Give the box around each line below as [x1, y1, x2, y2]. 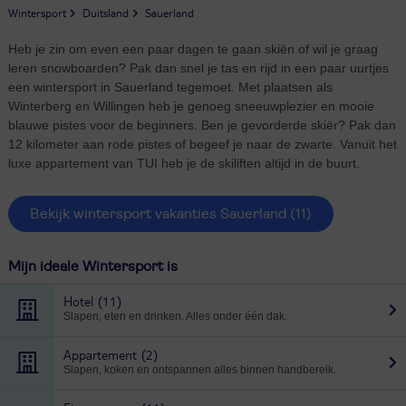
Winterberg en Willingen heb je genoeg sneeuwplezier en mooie [7, 98, 374, 113]
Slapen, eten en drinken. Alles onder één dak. [63, 310, 287, 324]
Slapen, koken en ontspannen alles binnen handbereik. [63, 362, 336, 376]
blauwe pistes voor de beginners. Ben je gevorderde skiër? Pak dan [7, 117, 396, 132]
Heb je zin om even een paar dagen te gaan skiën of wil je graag [7, 41, 378, 56]
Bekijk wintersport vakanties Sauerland [39, 206, 290, 221]
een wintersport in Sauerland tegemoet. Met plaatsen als [7, 79, 333, 94]
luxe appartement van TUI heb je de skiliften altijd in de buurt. [7, 155, 360, 170]
